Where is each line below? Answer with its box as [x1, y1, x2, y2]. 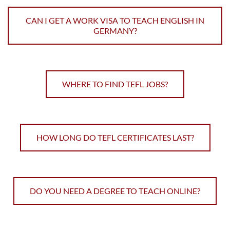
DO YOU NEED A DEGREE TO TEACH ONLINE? [30, 186, 200, 196]
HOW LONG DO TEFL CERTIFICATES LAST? [36, 132, 194, 143]
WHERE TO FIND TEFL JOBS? [62, 79, 168, 89]
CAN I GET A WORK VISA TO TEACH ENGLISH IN [26, 15, 204, 26]
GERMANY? [93, 26, 137, 36]
